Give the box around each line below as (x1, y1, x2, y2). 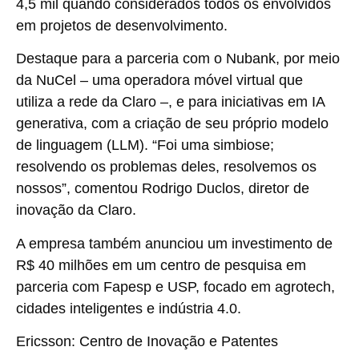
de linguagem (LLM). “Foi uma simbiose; (16, 137, 274, 154)
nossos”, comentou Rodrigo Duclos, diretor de (16, 180, 309, 197)
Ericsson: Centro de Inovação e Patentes (16, 333, 278, 349)
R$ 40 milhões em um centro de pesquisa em (16, 256, 306, 273)
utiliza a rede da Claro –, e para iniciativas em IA (16, 94, 325, 111)
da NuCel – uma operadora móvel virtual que (16, 72, 303, 89)
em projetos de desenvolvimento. (16, 17, 228, 34)
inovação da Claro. (16, 202, 136, 219)
